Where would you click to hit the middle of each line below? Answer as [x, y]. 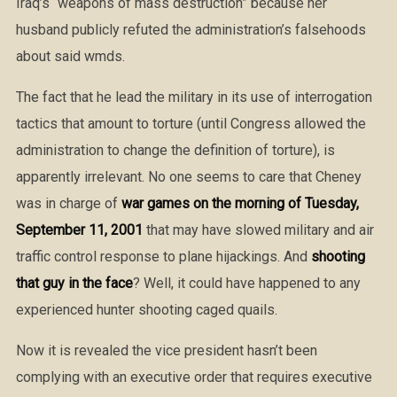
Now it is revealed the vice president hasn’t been [166, 350]
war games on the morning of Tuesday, [240, 203]
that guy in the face [74, 283]
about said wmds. [70, 56]
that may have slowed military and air [258, 230]
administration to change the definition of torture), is [175, 150]
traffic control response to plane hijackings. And [163, 257]
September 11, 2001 [79, 230]
